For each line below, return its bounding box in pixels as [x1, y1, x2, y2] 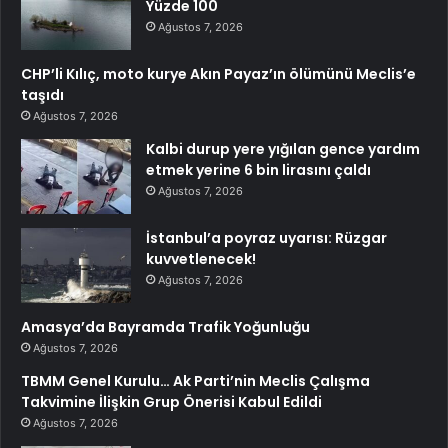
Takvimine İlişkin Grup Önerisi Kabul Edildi [21, 392, 322, 413]
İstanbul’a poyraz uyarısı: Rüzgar [146, 228, 387, 249]
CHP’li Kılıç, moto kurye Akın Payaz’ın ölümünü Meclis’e [21, 64, 416, 85]
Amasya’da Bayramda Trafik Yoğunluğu [21, 317, 310, 338]
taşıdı [21, 85, 64, 106]
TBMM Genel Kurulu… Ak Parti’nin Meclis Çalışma [21, 371, 370, 392]
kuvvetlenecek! [146, 249, 256, 270]
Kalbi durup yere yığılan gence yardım [146, 139, 420, 160]
